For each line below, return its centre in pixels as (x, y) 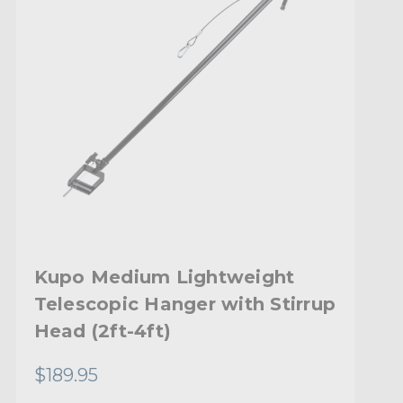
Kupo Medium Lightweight (164, 277)
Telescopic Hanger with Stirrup (184, 304)
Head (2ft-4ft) (102, 331)
